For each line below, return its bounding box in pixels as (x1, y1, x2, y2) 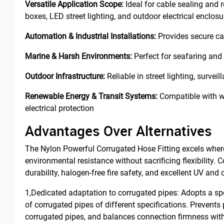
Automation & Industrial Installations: (25, 31, 156, 41)
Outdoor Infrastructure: (25, 71, 105, 81)
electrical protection (25, 103, 94, 113)
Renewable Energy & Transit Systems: (25, 91, 157, 101)
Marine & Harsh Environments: (25, 51, 132, 61)
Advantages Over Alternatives (25, 120, 212, 140)
